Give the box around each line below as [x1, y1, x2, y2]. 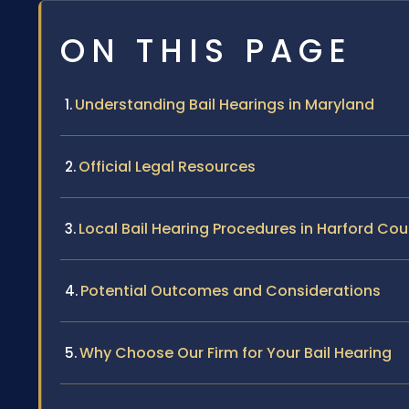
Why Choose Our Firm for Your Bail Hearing [79, 342, 392, 364]
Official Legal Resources [79, 156, 256, 178]
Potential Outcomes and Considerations [80, 280, 381, 302]
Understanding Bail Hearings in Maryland [75, 94, 374, 116]
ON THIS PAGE [60, 28, 352, 74]
